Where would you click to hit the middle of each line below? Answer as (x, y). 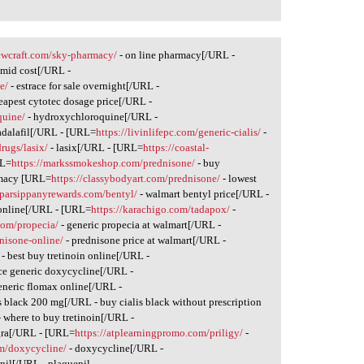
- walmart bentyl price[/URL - (204, 193)
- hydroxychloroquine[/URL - (92, 116)
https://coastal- (176, 147)
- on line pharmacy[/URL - (176, 54)
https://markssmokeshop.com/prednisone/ (104, 162)
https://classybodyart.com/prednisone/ (136, 178)
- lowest (239, 178)
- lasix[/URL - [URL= (96, 147)
